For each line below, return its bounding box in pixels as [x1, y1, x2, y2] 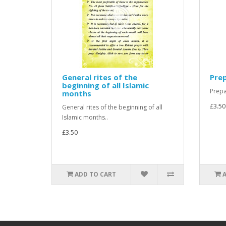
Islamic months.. [62, 113, 108, 122]
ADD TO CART [75, 170, 117, 179]
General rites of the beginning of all [62, 103, 162, 111]
